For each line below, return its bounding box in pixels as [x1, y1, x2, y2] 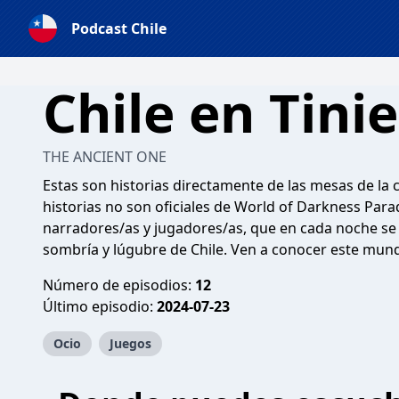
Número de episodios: [43, 275, 195, 295]
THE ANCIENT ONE [43, 147, 167, 167]
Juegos [110, 335, 151, 352]
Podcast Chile [71, 19, 167, 38]
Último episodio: [43, 297, 157, 316]
